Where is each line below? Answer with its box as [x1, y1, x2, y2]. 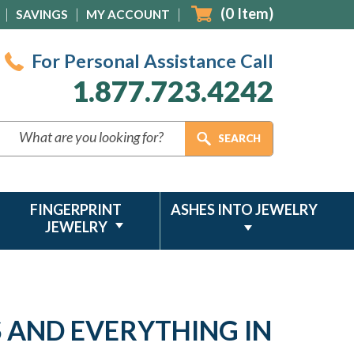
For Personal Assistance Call [32, 50, 273, 72]
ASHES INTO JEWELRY [171, 201, 318, 218]
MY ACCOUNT [86, 7, 170, 21]
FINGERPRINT [30, 201, 122, 218]
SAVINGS [16, 7, 68, 21]
